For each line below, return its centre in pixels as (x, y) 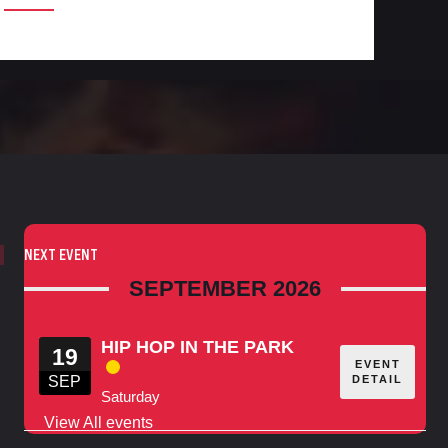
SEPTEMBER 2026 (224, 289)
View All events (98, 423)
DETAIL (378, 378)
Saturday (130, 397)
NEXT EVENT (60, 255)
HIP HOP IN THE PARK (197, 347)
